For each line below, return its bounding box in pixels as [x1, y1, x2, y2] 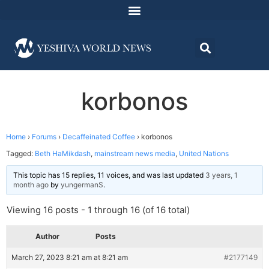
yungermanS [61, 180, 103, 190]
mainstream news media [94, 149, 175, 159]
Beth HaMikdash [35, 149, 91, 159]
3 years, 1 [205, 171, 238, 180]
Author [35, 232, 59, 241]
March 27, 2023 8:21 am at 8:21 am [11, 253, 128, 262]
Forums [32, 132, 56, 142]
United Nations [179, 149, 229, 159]
